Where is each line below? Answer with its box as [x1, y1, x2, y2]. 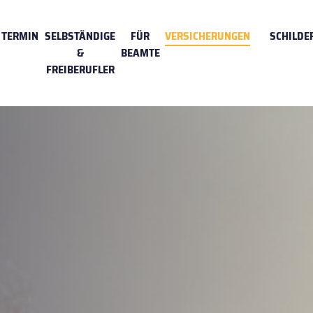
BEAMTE [120, 44, 160, 61]
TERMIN [1, 27, 39, 45]
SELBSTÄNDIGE [45, 27, 116, 45]
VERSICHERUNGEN [165, 27, 251, 45]
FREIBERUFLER [45, 61, 115, 78]
